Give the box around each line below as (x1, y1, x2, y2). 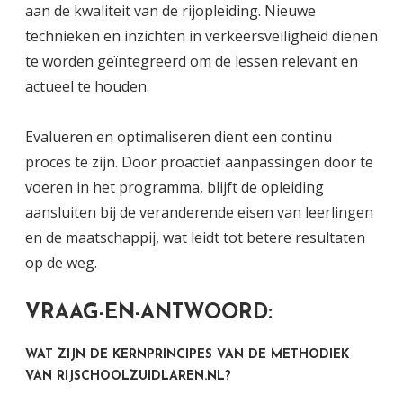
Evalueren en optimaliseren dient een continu (25, 127, 332, 148)
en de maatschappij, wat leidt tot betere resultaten (25, 228, 365, 248)
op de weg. (25, 253, 97, 273)
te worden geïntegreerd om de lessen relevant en (25, 51, 358, 72)
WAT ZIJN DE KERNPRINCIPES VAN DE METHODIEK (25, 348, 349, 363)
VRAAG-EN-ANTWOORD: (25, 303, 273, 325)
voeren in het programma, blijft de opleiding (25, 177, 324, 198)
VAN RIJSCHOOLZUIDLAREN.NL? (25, 370, 231, 384)
